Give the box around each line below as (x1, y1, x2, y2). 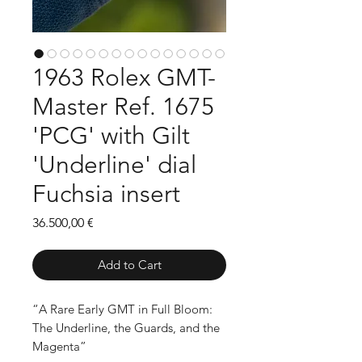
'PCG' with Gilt (32, 120, 190, 150)
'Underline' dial (32, 149, 196, 179)
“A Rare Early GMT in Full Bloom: (32, 301, 213, 317)
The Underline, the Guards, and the (32, 319, 220, 335)
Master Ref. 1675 (32, 91, 214, 121)
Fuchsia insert (32, 179, 180, 208)
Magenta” (32, 338, 86, 354)
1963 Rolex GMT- (32, 62, 216, 92)
